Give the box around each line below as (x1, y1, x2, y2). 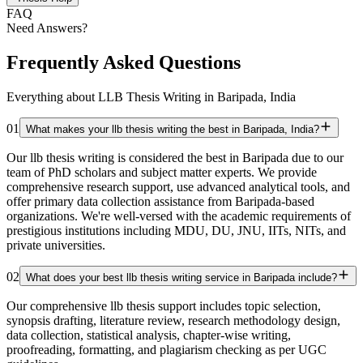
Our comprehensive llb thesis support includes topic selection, (6, 299, 321, 314)
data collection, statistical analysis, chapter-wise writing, (6, 328, 291, 343)
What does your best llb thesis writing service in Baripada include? (26, 271, 337, 284)
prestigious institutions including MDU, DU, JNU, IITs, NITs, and (6, 224, 346, 238)
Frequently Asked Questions (6, 52, 241, 74)
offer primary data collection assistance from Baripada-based (6, 194, 314, 209)
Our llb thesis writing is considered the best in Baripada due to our (6, 151, 344, 165)
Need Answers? (6, 21, 88, 36)
